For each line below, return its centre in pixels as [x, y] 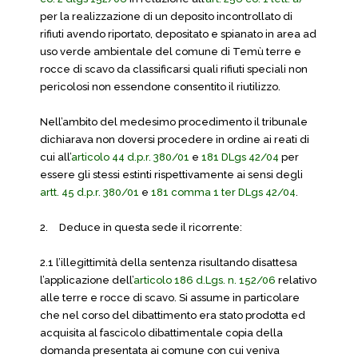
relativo [296, 280]
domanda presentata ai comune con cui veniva [160, 350]
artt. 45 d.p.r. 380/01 [89, 192]
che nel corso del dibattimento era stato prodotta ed [173, 315]
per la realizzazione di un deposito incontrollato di [166, 16]
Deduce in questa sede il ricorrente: [151, 227]
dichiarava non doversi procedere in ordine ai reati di [175, 139]
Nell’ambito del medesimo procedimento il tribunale [174, 122]
